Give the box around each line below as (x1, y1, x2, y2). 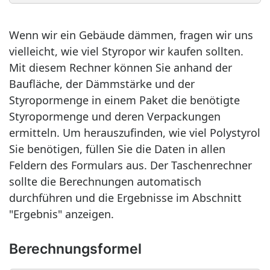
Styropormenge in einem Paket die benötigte (9, 93, 240, 107)
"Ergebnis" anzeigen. (9, 207, 114, 221)
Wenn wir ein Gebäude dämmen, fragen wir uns (9, 28, 253, 42)
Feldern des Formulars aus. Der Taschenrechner (9, 158, 252, 172)
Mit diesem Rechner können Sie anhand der (9, 60, 232, 75)
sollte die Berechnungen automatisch (9, 174, 201, 189)
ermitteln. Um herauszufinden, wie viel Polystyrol (9, 125, 260, 140)
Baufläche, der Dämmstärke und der (9, 77, 195, 91)
